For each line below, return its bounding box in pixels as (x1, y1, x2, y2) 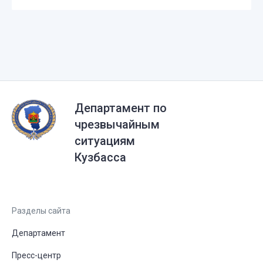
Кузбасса (75, 150, 126, 164)
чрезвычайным (75, 117, 160, 131)
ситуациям (75, 133, 135, 148)
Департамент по (75, 100, 167, 115)
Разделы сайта (12, 205, 70, 215)
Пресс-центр (12, 250, 61, 260)
